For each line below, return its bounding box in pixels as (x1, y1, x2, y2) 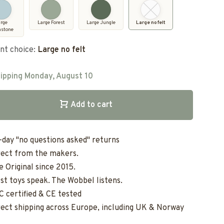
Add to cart (70, 100, 112, 110)
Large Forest (37, 19, 65, 26)
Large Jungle (86, 19, 115, 26)
